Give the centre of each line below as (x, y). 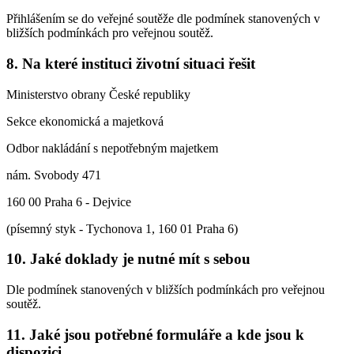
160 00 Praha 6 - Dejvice (69, 201)
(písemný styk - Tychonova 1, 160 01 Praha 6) (122, 228)
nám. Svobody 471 (54, 175)
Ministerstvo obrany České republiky (98, 94)
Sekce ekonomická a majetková (85, 121)
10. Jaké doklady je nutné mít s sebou (128, 259)
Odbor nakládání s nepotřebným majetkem (112, 148)
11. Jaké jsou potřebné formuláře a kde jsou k (155, 334)
